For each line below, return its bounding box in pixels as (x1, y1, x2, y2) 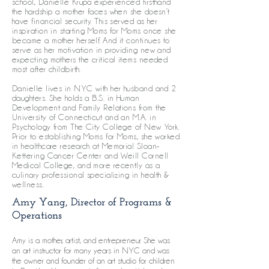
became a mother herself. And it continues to (12, 36, 170, 44)
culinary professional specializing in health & (12, 171, 169, 179)
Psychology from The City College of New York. (12, 122, 180, 131)
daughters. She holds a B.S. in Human (12, 94, 140, 102)
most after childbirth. (12, 65, 81, 73)
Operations (12, 208, 62, 222)
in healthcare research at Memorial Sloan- (12, 142, 160, 150)
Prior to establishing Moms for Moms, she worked (12, 132, 180, 141)
